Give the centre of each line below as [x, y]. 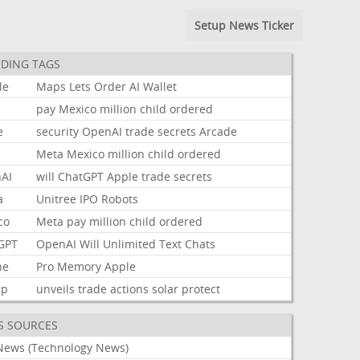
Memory [80, 266]
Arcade [219, 131]
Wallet [160, 86]
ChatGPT [81, 176]
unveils [56, 289]
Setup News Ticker [244, 25]
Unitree [57, 199]
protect [201, 289]
